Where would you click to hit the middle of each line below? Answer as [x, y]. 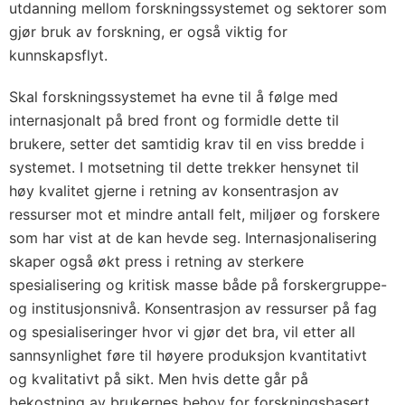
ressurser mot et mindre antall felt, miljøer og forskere [194, 214]
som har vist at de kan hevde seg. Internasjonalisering [193, 238]
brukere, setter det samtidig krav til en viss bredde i [187, 144]
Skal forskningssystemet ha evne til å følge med [174, 97]
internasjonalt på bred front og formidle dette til [174, 120]
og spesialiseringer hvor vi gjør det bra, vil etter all [182, 332]
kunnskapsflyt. [58, 55]
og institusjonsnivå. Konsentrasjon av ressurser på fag [193, 308]
